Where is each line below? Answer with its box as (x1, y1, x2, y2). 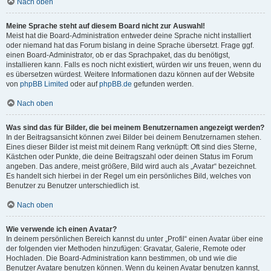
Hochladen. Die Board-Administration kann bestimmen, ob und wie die (6, 254, 237, 263)
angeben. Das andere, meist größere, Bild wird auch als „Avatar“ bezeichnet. (6, 162, 256, 171)
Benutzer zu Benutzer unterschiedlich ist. (6, 181, 140, 190)
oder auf (68, 80, 99, 88)
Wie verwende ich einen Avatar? (6, 225, 117, 233)
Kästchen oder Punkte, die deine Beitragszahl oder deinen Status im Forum (6, 152, 253, 161)
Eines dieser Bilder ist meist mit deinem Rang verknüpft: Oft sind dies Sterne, (6, 143, 256, 151)
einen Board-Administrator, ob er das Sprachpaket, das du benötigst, (6, 51, 230, 59)
